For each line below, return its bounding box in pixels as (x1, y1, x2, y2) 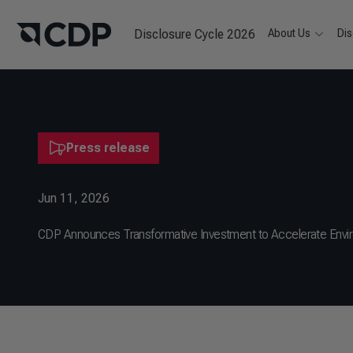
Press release (66, 140, 150, 155)
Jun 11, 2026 (38, 191, 110, 206)
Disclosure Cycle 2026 (134, 27, 256, 42)
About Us (268, 27, 311, 39)
